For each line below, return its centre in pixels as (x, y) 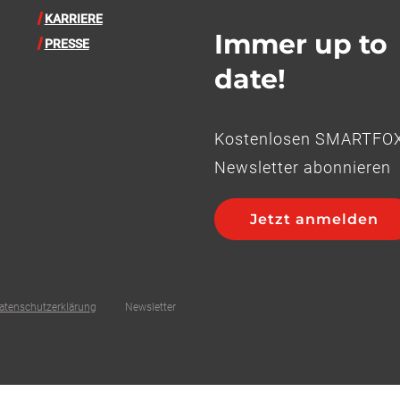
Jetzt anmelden (314, 220)
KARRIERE (73, 19)
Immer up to (300, 45)
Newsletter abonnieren (302, 168)
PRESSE (67, 44)
